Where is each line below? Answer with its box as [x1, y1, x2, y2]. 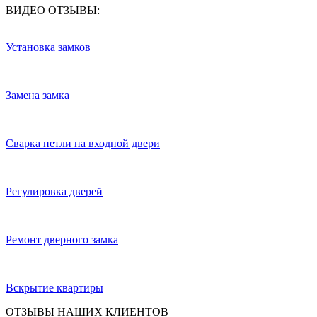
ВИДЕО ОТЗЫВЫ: [6, 4, 100, 16]
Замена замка [6, 88, 69, 101]
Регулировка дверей [6, 185, 103, 197]
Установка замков [6, 40, 91, 53]
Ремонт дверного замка [6, 233, 118, 246]
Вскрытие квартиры [6, 281, 103, 294]
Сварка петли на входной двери [6, 137, 160, 149]
